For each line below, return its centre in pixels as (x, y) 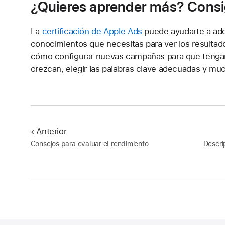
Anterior (51, 131)
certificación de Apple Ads (92, 31)
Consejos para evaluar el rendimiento (89, 144)
